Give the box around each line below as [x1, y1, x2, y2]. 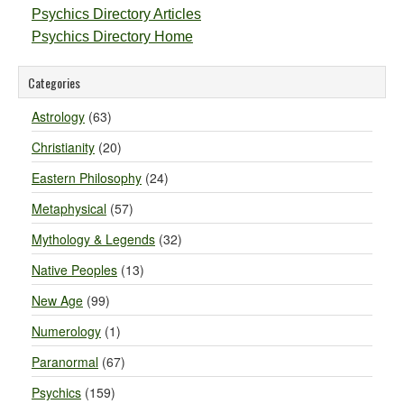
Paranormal [32, 353, 98, 371]
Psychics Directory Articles [32, 6, 201, 22]
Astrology [32, 107, 85, 125]
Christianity [32, 138, 95, 156]
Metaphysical [32, 199, 106, 217]
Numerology [32, 322, 101, 340]
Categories [28, 73, 80, 92]
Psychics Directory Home [32, 29, 193, 44]
